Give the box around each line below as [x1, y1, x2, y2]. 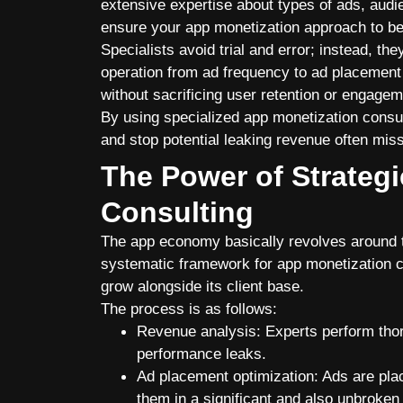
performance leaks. [137, 345, 271, 363]
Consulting [101, 196, 254, 228]
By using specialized [101, 108, 244, 126]
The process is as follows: [101, 300, 282, 318]
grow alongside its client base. [101, 277, 304, 295]
